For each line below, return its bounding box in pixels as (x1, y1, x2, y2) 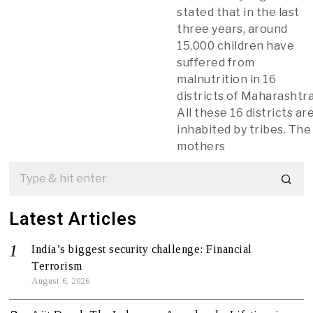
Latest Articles (9, 208, 138, 229)
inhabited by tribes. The (177, 122, 312, 136)
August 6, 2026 (31, 275, 90, 286)
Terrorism (31, 259, 82, 272)
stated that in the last (177, 5, 300, 19)
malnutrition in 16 (177, 72, 277, 86)
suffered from (177, 55, 255, 69)
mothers (177, 139, 226, 153)
